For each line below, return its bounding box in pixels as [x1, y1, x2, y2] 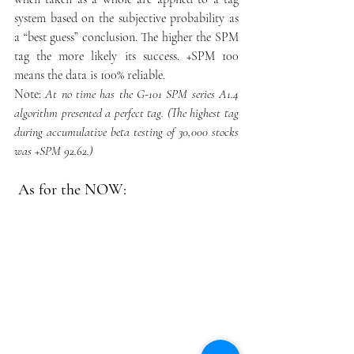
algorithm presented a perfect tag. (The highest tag [14, 104, 239, 121]
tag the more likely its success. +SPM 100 [14, 47, 239, 64]
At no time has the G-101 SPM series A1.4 [45, 85, 239, 102]
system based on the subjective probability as [14, 9, 239, 26]
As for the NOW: [14, 179, 126, 199]
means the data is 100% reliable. [14, 66, 171, 83]
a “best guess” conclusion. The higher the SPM [14, 28, 239, 45]
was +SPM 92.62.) [14, 142, 92, 159]
